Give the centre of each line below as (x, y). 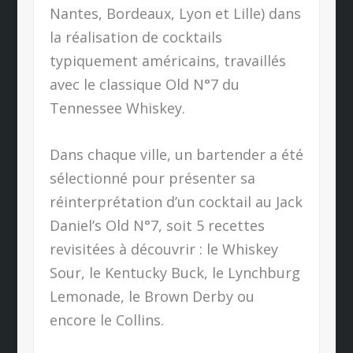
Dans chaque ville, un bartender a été (176, 154)
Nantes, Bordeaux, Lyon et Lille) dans (175, 14)
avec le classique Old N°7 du (144, 85)
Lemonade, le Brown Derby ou (152, 296)
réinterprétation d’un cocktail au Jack (176, 201)
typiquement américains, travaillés (167, 61)
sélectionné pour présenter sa (152, 178)
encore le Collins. (106, 320)
